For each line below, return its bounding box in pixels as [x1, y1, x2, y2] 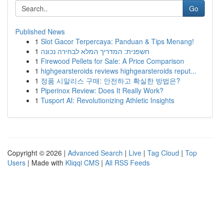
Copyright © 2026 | [7, 148, 68, 158]
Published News [15, 27, 65, 36]
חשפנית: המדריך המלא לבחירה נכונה [41, 46, 149, 56]
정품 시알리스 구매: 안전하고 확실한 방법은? [41, 76, 180, 85]
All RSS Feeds [105, 158, 150, 167]
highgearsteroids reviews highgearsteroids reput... [41, 66, 196, 76]
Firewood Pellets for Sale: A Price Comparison [41, 56, 184, 66]
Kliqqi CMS [65, 158, 99, 167]
